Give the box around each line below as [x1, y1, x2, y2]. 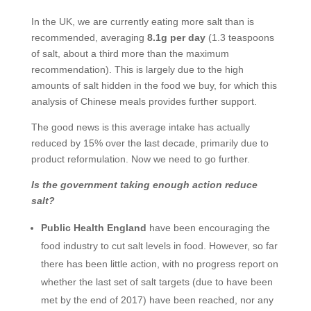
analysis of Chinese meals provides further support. [31, 96, 257, 107]
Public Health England [40, 222, 146, 233]
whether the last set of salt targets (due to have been [40, 276, 273, 287]
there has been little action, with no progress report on [40, 258, 278, 269]
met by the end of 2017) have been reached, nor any [40, 294, 274, 305]
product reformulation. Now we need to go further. [31, 153, 250, 165]
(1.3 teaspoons [205, 32, 274, 43]
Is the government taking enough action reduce [31, 179, 258, 190]
